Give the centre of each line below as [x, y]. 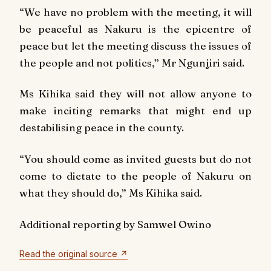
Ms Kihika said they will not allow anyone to [135, 94]
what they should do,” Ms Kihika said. [111, 193]
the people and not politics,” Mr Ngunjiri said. [132, 62]
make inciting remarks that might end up [135, 111]
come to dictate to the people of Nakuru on [135, 176]
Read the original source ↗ [73, 254]
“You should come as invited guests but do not [135, 159]
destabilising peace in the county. [102, 128]
